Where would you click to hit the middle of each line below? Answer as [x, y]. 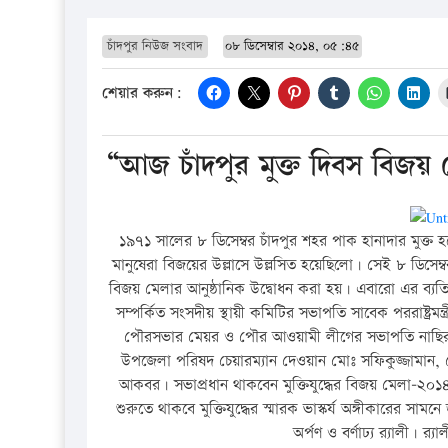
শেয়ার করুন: [142, 94]
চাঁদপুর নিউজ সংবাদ [155, 45]
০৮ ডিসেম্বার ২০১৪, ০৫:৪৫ [292, 45]
